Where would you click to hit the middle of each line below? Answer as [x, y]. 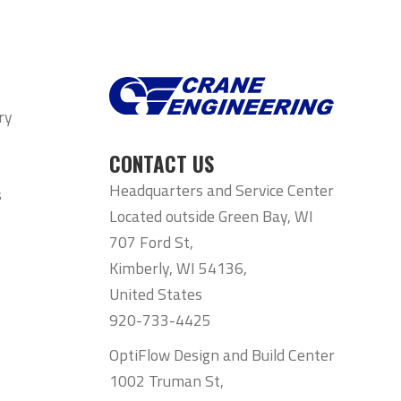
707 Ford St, [152, 242]
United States [156, 294]
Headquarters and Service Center [222, 190]
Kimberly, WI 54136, [179, 268]
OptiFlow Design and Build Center [222, 354]
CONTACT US [162, 163]
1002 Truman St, [167, 380]
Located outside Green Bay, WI [212, 216]
